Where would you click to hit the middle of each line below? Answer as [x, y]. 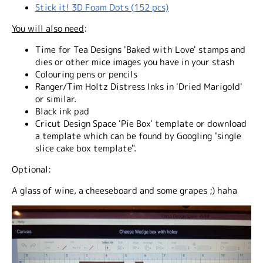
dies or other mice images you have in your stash [135, 62]
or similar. [56, 99]
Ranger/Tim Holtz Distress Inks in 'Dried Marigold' [139, 87]
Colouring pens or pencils [86, 74]
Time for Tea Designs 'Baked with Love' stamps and [140, 50]
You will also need [48, 28]
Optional [30, 169]
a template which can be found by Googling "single [138, 136]
